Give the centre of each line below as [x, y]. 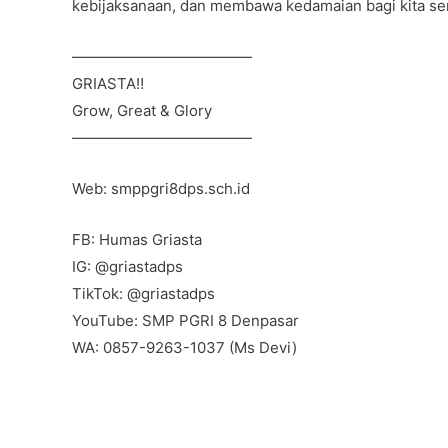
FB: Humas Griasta [137, 239]
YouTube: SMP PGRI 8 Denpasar [185, 320]
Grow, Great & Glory [142, 110]
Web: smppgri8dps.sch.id [161, 188]
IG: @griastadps [127, 266]
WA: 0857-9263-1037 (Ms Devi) [184, 347]
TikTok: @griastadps [143, 293]
